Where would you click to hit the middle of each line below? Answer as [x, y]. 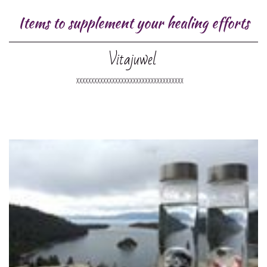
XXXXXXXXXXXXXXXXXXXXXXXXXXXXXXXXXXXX [130, 80]
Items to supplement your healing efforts [133, 23]
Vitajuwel [132, 59]
